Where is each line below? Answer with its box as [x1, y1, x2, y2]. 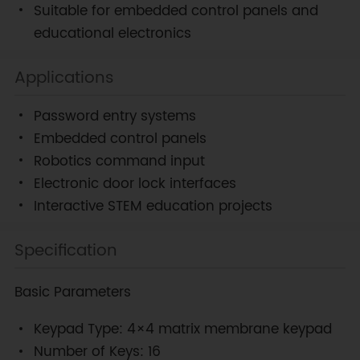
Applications [14, 64, 114, 92]
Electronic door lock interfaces [33, 172, 236, 195]
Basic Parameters [14, 281, 131, 305]
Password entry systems [33, 104, 196, 128]
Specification [14, 237, 117, 265]
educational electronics [33, 22, 191, 45]
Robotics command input [33, 149, 205, 173]
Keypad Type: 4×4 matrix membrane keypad [33, 318, 332, 342]
